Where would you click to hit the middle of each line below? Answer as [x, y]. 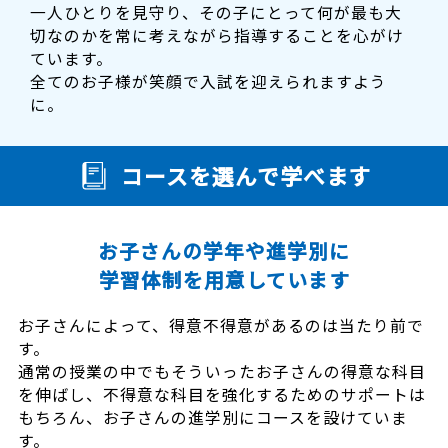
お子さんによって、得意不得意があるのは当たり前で [220, 325]
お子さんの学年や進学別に [224, 250]
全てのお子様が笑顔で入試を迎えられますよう [209, 81]
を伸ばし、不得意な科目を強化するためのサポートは [221, 394]
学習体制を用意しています [224, 279]
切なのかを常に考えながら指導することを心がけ [217, 35]
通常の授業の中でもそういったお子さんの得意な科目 [221, 371]
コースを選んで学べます [246, 175]
